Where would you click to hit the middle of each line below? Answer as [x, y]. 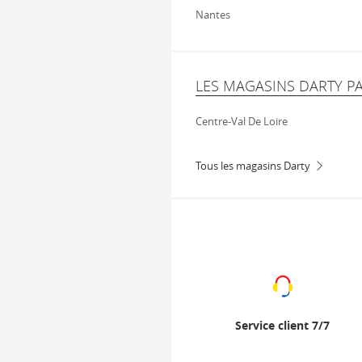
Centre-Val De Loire [242, 121]
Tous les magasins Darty [253, 166]
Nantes [213, 15]
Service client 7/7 [282, 325]
